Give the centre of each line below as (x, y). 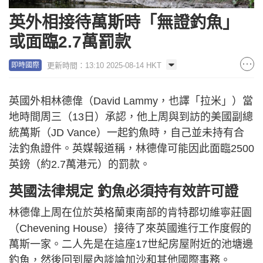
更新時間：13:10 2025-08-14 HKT (104, 65)
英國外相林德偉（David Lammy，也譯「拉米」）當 (131, 101)
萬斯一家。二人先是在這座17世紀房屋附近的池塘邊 (131, 244)
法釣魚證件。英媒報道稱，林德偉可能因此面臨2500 (131, 148)
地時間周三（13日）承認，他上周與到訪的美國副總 (131, 117)
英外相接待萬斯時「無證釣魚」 (124, 22)
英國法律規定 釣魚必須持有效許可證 (124, 191)
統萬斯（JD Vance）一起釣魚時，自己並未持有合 (127, 132)
